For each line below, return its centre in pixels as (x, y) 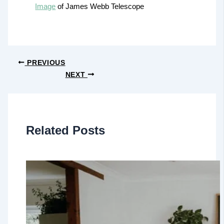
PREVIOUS (45, 62)
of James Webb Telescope (100, 6)
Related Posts (66, 130)
